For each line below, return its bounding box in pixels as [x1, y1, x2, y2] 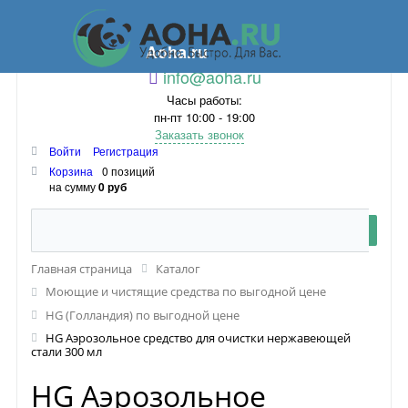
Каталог [156, 260, 200, 277]
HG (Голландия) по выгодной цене [46, 306, 240, 323]
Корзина [49, 163, 93, 178]
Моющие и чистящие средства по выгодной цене [46, 283, 326, 301]
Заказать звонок [155, 126, 244, 143]
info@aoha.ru [163, 65, 261, 88]
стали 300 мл [31, 343, 102, 361]
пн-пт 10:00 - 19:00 [153, 108, 255, 126]
